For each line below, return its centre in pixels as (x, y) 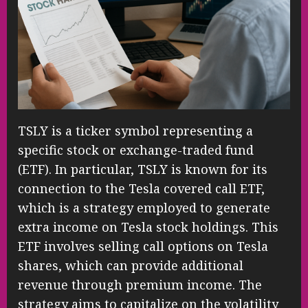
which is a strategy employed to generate (144, 208)
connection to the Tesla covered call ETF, (141, 189)
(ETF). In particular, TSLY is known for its (143, 169)
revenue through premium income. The (140, 285)
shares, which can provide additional (131, 266)
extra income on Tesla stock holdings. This (148, 227)
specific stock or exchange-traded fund (136, 150)
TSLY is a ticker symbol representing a (135, 131)
